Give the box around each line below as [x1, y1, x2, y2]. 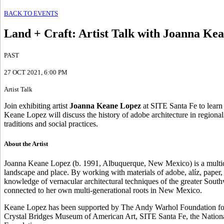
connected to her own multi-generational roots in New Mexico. [4, 185, 202, 194]
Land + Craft [4, 27, 72, 40]
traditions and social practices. [4, 119, 98, 128]
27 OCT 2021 [4, 68, 41, 76]
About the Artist [4, 139, 48, 147]
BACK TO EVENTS [4, 9, 58, 17]
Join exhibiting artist [4, 101, 69, 110]
